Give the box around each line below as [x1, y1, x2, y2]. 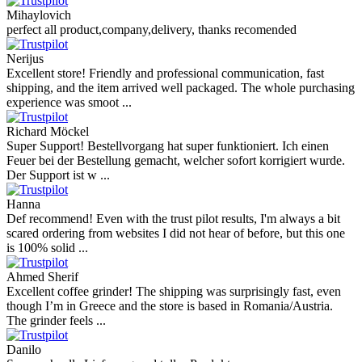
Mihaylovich [6, 7, 71, 22]
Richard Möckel [6, 124, 89, 138]
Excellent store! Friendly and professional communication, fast [6, 65, 324, 80]
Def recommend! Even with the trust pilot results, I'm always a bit [6, 211, 340, 225]
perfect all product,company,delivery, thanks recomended [6, 22, 297, 36]
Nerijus [6, 51, 44, 65]
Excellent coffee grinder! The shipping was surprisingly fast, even [6, 284, 341, 298]
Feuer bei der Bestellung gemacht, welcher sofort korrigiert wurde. [6, 153, 345, 167]
